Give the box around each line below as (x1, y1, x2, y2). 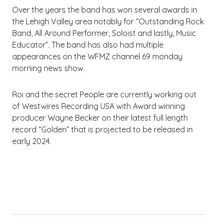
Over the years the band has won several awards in (12, 5, 197, 15)
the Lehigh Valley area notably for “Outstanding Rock (12, 17, 204, 27)
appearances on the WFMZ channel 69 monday (12, 52, 182, 62)
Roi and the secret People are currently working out (12, 90, 197, 100)
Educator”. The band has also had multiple (12, 40, 163, 50)
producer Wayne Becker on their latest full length (12, 113, 188, 123)
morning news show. (12, 63, 85, 73)
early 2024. (12, 136, 51, 146)
